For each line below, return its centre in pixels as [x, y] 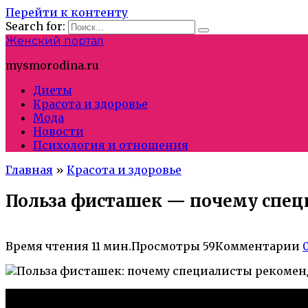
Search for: [35, 26]
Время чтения [47, 246]
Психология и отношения [111, 145]
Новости [58, 131]
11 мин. [110, 246]
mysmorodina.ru [52, 65]
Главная [29, 170]
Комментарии [257, 246]
